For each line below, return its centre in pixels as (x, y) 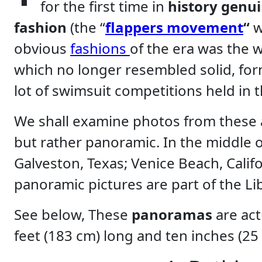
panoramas (174, 214)
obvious (42, 48)
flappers (134, 27)
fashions (100, 48)
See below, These (73, 214)
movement (205, 27)
